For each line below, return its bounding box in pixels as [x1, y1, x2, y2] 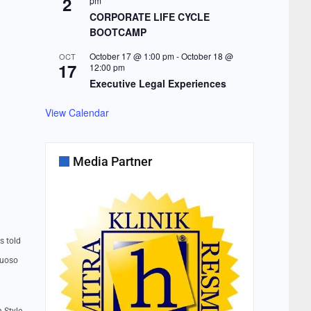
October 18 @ [180, 50, 233, 62]
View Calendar [44, 106, 109, 120]
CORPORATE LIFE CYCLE [89, 10, 210, 24]
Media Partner [72, 154, 152, 169]
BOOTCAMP [89, 25, 146, 40]
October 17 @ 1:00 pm [89, 50, 174, 62]
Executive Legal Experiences [89, 76, 226, 91]
